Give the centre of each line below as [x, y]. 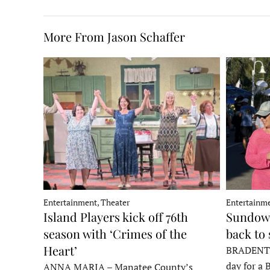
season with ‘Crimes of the [115, 233]
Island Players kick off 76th [116, 216]
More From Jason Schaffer [114, 37]
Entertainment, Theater [86, 202]
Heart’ [60, 250]
